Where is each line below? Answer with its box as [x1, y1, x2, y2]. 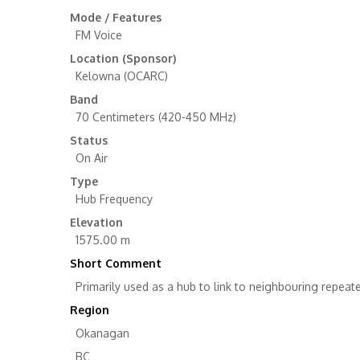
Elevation [70, 215, 123, 229]
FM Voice [76, 28, 122, 42]
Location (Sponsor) [70, 51, 176, 65]
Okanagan [76, 326, 129, 340]
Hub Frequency [76, 192, 153, 206]
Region [70, 303, 109, 317]
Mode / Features [70, 10, 162, 24]
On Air [76, 151, 108, 165]
